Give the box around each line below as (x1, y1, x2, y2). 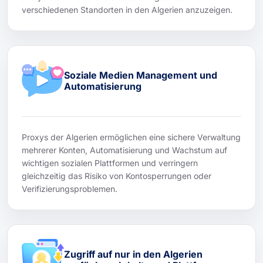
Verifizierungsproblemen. (22, 183, 117, 194)
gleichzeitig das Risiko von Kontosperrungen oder (22, 170, 211, 181)
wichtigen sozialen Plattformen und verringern (22, 157, 198, 168)
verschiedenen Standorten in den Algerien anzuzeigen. (22, 4, 232, 15)
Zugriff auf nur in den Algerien (64, 248, 203, 260)
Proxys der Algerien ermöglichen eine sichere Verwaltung (22, 131, 241, 142)
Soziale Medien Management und (64, 69, 217, 81)
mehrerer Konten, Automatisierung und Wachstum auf (22, 144, 227, 155)
